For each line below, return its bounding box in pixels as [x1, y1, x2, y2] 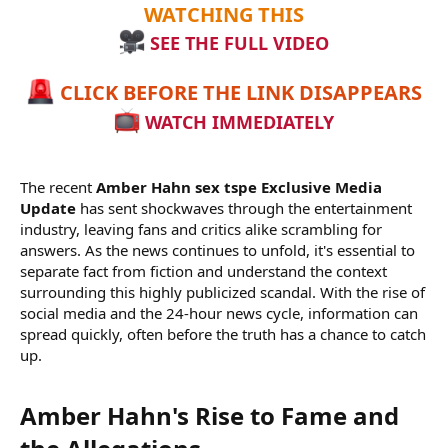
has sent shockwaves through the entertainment [76, 197, 412, 218]
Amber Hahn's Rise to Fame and [20, 398, 399, 432]
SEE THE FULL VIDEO [145, 30, 330, 55]
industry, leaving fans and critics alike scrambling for [20, 218, 382, 239]
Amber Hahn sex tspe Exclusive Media [96, 176, 382, 197]
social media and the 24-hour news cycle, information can [20, 302, 418, 323]
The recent [20, 176, 96, 197]
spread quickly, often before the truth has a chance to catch [20, 323, 426, 344]
